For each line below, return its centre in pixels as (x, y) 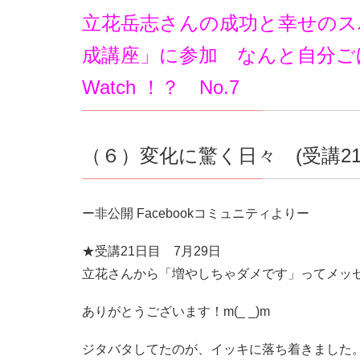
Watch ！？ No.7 (161, 87)
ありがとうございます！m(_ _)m (176, 311)
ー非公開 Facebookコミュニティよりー (196, 213)
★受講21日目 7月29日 (151, 251)
